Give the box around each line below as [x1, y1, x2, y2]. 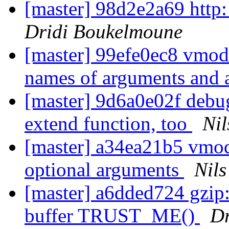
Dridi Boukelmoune [25, 20, 182, 43]
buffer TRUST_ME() [25, 204, 200, 227]
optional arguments [25, 158, 184, 181]
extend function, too [25, 112, 192, 135]
